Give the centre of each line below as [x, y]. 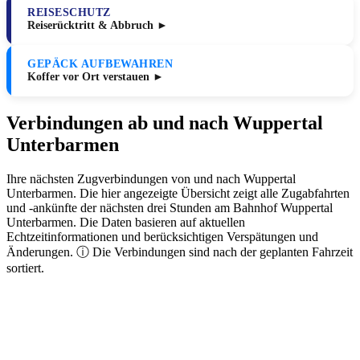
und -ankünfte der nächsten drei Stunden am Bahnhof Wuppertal [170, 208]
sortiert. [25, 268]
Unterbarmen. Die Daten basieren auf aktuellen [126, 223]
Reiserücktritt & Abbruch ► [98, 26]
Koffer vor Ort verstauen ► [96, 77]
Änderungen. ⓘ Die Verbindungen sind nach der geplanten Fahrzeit [180, 252]
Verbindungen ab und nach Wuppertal [165, 123]
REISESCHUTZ [69, 13]
